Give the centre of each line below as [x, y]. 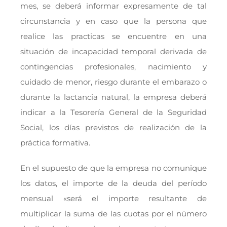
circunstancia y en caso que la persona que [113, 21]
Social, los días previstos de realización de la [113, 127]
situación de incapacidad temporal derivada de [113, 51]
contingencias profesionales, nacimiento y [113, 66]
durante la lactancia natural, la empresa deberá [113, 97]
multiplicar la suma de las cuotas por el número [113, 213]
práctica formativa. [55, 142]
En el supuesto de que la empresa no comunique [113, 168]
